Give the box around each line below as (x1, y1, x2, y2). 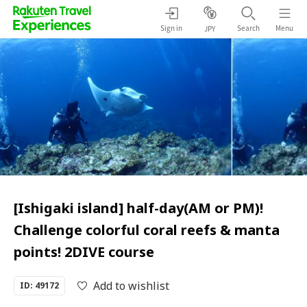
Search (236, 22, 260, 33)
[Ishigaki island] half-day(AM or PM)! (14, 199, 263, 217)
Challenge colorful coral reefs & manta (14, 221, 280, 239)
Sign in (160, 22, 182, 33)
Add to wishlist (93, 278, 169, 293)
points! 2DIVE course (14, 243, 154, 261)
